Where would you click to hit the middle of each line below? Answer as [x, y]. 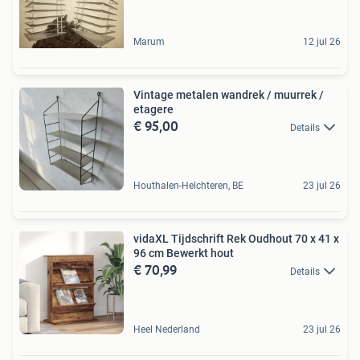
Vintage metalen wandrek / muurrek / [229, 94]
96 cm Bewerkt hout [184, 253]
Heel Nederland [167, 329]
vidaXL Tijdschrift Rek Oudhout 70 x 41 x [236, 238]
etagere [153, 109]
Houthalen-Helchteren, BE [188, 185]
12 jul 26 [322, 41]
